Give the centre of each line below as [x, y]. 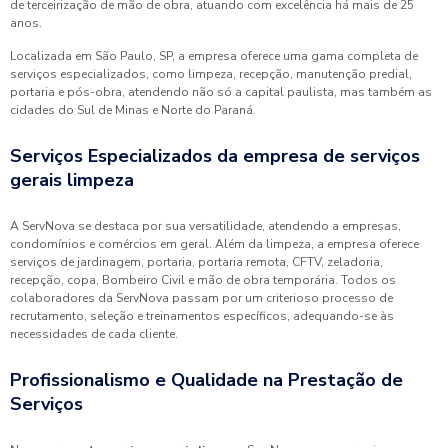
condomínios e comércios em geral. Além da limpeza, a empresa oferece [214, 244]
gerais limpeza [72, 180]
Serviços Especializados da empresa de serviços [215, 156]
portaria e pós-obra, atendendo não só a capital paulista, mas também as [221, 92]
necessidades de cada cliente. [94, 334]
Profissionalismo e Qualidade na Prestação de [206, 380]
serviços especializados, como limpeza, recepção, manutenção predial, [211, 74]
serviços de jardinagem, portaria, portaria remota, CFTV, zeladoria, [196, 262]
